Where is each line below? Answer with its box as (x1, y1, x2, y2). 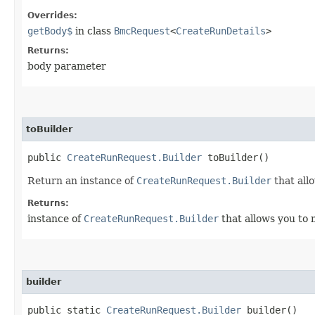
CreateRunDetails (176, 25, 266, 37)
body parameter (27, 60, 106, 72)
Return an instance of (27, 174, 136, 186)
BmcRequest (114, 25, 170, 37)
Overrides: (27, 10, 77, 20)
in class (72, 25, 114, 37)
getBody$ (27, 25, 72, 37)
